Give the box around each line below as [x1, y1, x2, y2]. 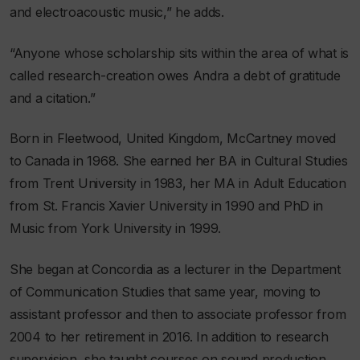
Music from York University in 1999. [10, 220, 222, 237]
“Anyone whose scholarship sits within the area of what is [10, 44, 350, 61]
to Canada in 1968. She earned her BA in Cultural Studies [10, 153, 348, 170]
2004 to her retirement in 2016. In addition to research [10, 328, 329, 345]
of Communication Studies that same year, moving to [10, 283, 321, 300]
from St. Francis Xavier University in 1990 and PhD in [10, 198, 324, 215]
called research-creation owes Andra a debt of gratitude [10, 67, 341, 84]
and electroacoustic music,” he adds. [10, 4, 224, 21]
